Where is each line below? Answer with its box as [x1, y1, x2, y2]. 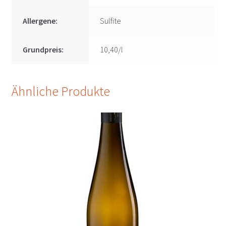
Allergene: [23, 16, 58, 26]
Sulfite [100, 16, 122, 26]
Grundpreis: [23, 44, 64, 55]
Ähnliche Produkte [11, 83, 110, 99]
